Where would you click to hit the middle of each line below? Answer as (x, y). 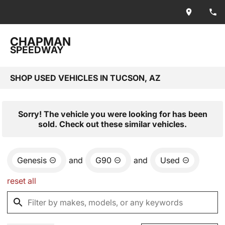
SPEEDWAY (37, 50)
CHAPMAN (40, 42)
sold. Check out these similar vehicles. (113, 124)
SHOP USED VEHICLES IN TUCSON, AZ (85, 78)
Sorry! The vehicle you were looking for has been (113, 114)
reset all (22, 181)
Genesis (32, 160)
